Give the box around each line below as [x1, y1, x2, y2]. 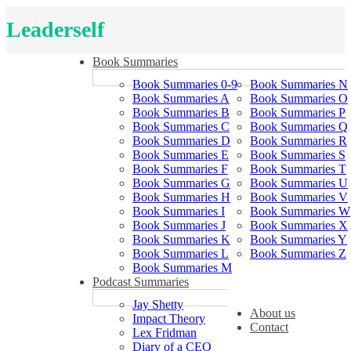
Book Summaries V [250, 190, 348, 204]
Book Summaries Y [250, 233, 347, 246]
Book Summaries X [250, 219, 348, 232]
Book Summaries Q [250, 120, 348, 133]
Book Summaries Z [250, 247, 346, 260]
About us [250, 306, 295, 320]
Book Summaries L [132, 247, 229, 260]
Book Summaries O [250, 92, 348, 105]
